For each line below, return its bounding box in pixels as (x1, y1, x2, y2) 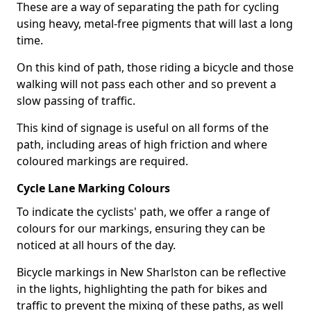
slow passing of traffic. (17, 93, 135, 108)
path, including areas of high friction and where (17, 137, 267, 152)
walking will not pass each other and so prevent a (17, 76, 276, 92)
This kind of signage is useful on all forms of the (17, 120, 269, 135)
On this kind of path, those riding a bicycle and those (17, 60, 294, 75)
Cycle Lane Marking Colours (17, 180, 170, 196)
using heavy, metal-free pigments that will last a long (17, 16, 293, 31)
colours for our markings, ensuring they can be (17, 221, 265, 236)
